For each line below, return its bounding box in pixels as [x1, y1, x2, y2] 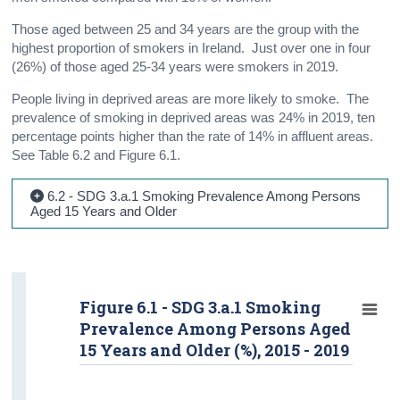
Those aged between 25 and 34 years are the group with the [12, 21, 360, 37]
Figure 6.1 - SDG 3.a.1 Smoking [79, 296, 321, 318]
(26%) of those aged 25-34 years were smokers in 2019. [12, 59, 339, 74]
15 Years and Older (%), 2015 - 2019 [79, 338, 350, 361]
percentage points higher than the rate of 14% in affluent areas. [12, 129, 378, 144]
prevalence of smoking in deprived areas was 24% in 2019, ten [12, 110, 376, 125]
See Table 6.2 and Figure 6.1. [12, 147, 181, 162]
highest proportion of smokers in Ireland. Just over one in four [12, 40, 371, 55]
